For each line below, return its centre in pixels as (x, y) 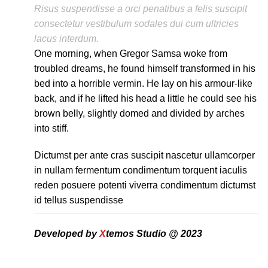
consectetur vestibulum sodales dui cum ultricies (136, 24)
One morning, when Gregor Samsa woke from (130, 54)
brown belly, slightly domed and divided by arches (139, 113)
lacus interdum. (66, 39)
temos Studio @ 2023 (154, 234)
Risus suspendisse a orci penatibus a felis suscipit (140, 9)
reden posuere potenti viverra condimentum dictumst (144, 185)
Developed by (66, 234)
